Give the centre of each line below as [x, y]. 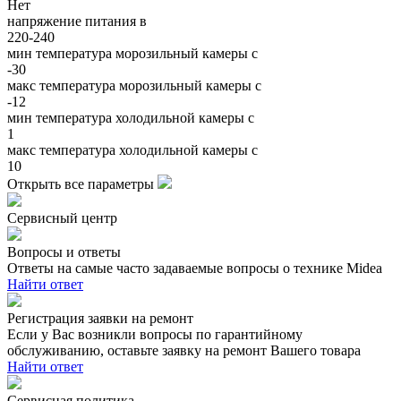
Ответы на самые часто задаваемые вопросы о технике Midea [195, 269]
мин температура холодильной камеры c [131, 118]
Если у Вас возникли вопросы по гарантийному [155, 335]
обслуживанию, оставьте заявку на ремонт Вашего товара [184, 351]
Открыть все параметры [82, 184]
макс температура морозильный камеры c [134, 86]
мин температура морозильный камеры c [132, 54]
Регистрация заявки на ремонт [100, 319]
